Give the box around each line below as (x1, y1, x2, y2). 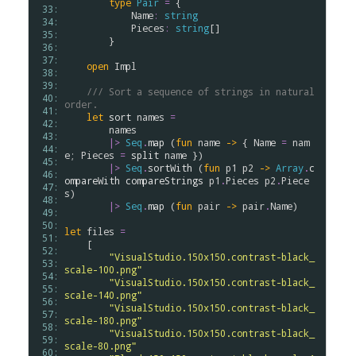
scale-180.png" (64, 314, 142, 327)
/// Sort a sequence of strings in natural (87, 85, 315, 98)
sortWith (148, 161, 192, 174)
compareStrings (126, 174, 203, 187)
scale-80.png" (64, 339, 137, 352)
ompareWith (64, 174, 120, 187)
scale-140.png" (64, 288, 142, 301)
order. (64, 98, 98, 110)
